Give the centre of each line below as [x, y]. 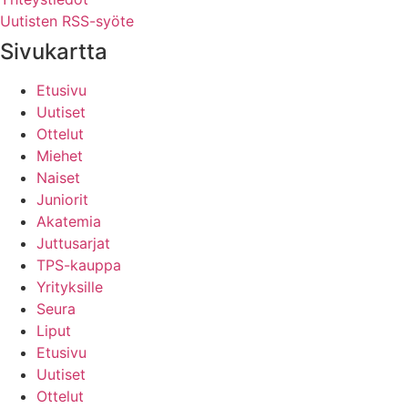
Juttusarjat [73, 244]
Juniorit [62, 200]
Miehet [60, 156]
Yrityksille [70, 287]
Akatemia [69, 222]
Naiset [58, 178]
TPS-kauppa [79, 265]
